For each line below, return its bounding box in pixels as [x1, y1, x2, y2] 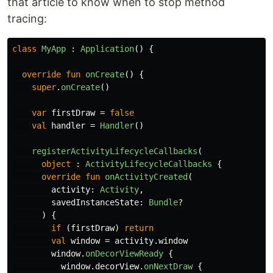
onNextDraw [144, 261, 193, 272]
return [124, 223, 154, 233]
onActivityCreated [105, 172, 188, 182]
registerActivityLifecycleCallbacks [32, 146, 197, 157]
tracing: [7, 12, 47, 26]
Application [80, 44, 134, 54]
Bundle [149, 197, 178, 208]
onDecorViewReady [85, 249, 163, 259]
